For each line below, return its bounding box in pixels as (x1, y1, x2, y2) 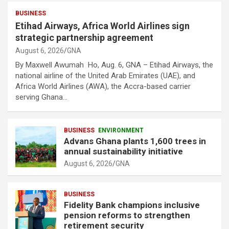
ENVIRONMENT (98, 127, 144, 134)
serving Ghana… (15, 93, 67, 102)
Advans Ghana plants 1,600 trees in (64, 136, 206, 147)
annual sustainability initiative (64, 146, 183, 157)
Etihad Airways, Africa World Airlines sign (15, 20, 190, 32)
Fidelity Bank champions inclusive (64, 200, 200, 211)
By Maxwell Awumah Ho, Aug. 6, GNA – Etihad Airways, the (15, 60, 213, 70)
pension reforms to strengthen (64, 210, 190, 221)
